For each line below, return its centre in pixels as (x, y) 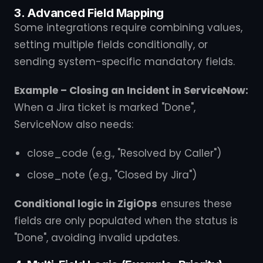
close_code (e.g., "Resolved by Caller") (124, 153)
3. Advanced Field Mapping (89, 13)
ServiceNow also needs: (74, 124)
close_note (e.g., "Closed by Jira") (112, 175)
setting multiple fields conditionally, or (111, 45)
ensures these (195, 204)
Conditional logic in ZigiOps (86, 204)
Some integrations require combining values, (128, 28)
